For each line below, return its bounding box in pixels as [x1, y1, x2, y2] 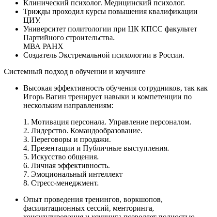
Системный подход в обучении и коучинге [4, 67, 145, 76]
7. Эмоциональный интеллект [23, 170, 123, 178]
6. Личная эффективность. [23, 161, 110, 170]
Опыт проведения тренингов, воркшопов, [23, 195, 163, 203]
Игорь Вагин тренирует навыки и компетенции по [23, 92, 192, 101]
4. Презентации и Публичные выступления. [23, 143, 169, 152]
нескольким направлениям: [23, 101, 113, 109]
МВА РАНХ [23, 42, 63, 50]
